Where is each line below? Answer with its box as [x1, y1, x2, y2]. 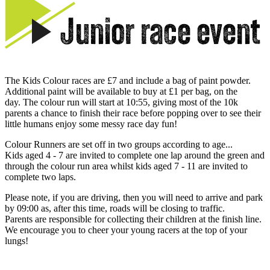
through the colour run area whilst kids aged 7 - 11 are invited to [5, 161, 248, 172]
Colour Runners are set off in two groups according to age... [5, 139, 233, 150]
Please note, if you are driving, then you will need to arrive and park [5, 192, 263, 203]
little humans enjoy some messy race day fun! [5, 119, 177, 130]
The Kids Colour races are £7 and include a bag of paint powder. [5, 75, 251, 86]
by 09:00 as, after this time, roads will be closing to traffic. [5, 203, 225, 214]
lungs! [5, 236, 28, 246]
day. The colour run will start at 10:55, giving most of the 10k [5, 97, 238, 108]
